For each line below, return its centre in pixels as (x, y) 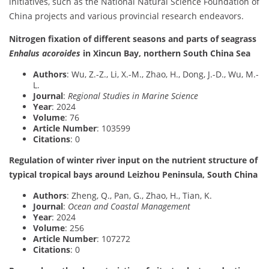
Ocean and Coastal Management (129, 207)
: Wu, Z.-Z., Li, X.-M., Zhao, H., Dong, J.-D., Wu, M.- (163, 74)
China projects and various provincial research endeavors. (126, 16)
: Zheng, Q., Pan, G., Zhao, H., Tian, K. (139, 196)
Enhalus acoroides (45, 53)
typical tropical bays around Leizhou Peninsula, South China (133, 175)
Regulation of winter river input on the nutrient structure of (133, 160)
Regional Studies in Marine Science (133, 96)
